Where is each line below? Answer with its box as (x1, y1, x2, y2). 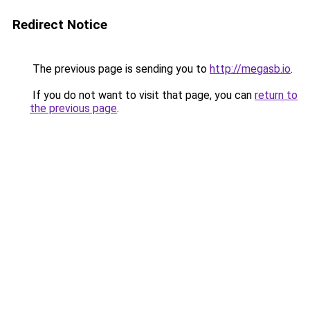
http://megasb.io (210, 62, 291, 75)
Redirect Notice (12, 17, 107, 33)
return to (255, 89, 298, 102)
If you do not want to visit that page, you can (30, 89, 255, 102)
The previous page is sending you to (30, 62, 210, 75)
